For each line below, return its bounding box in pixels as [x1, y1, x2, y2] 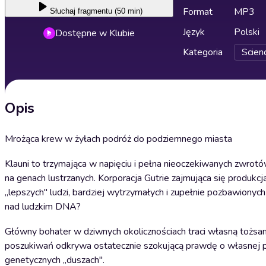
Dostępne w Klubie [55, 27, 135, 40]
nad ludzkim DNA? [5, 200, 81, 213]
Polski [234, 26, 259, 39]
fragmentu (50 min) [78, 7, 142, 15]
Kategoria [183, 46, 223, 59]
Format [183, 5, 213, 18]
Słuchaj [50, 7, 75, 15]
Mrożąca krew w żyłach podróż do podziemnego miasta [5, 132, 232, 145]
